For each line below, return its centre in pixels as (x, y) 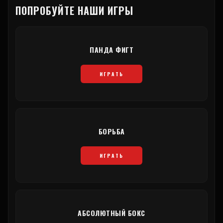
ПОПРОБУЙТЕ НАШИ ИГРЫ (74, 11)
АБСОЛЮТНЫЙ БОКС (111, 213)
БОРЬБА (111, 131)
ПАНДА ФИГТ (111, 50)
